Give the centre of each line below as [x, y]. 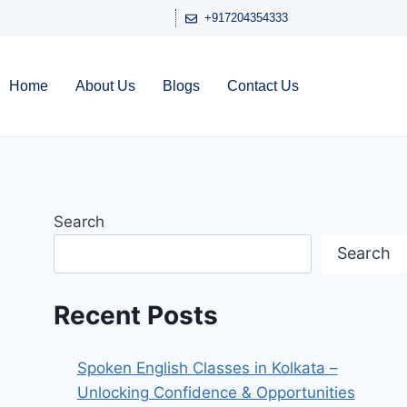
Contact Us [263, 86]
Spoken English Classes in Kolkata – [207, 368]
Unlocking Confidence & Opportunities [216, 393]
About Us [105, 86]
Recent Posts [136, 316]
